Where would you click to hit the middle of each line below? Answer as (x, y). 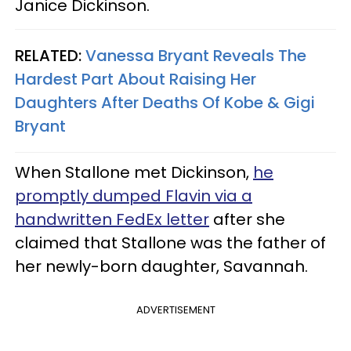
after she (247, 219)
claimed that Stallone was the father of (170, 242)
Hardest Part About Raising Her (136, 79)
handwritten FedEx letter (112, 219)
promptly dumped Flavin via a (134, 195)
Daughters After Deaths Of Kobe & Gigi (165, 102)
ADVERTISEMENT (175, 309)
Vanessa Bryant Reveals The (196, 55)
